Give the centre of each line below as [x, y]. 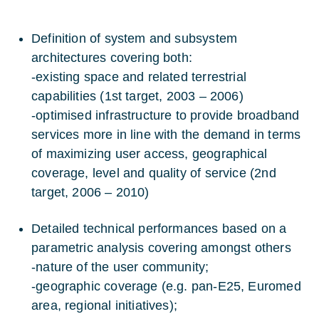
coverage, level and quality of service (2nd [154, 173]
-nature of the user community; [120, 267]
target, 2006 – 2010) [90, 192]
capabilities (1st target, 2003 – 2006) [137, 96]
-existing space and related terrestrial [139, 77]
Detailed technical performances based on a [159, 229]
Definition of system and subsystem [135, 38]
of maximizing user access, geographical [150, 154]
